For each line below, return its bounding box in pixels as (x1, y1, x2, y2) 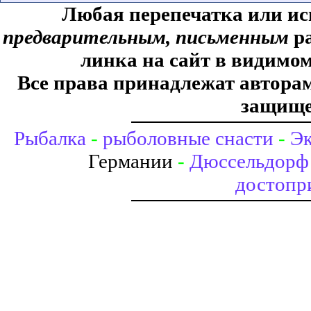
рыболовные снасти (103, 127, 274, 150)
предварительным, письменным (3, 26, 289, 49)
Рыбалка (14, 127, 86, 150)
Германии (87, 150, 178, 173)
